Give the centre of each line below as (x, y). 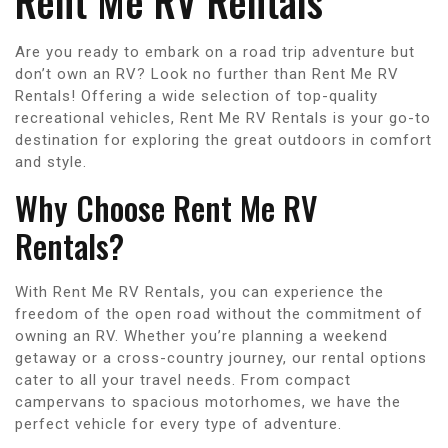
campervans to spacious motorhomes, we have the (208, 401)
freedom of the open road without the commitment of (219, 313)
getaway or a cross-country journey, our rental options (221, 357)
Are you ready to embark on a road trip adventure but (215, 51)
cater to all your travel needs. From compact (183, 379)
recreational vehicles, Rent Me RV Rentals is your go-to (223, 117)
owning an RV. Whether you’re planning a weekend (201, 335)
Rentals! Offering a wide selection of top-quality (196, 95)
